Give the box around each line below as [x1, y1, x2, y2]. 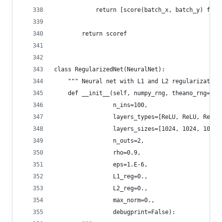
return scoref [54, 30, 127, 37]
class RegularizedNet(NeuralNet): [54, 66, 165, 73]
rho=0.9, [54, 149, 141, 156]
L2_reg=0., [54, 185, 148, 192]
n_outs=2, [54, 137, 144, 144]
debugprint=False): [54, 209, 175, 216]
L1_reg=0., [54, 173, 148, 180]
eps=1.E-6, [54, 161, 148, 168]
